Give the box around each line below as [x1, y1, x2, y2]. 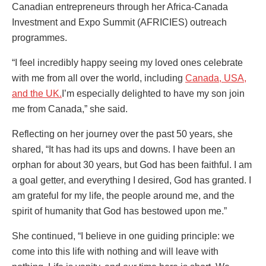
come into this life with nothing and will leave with [12, 246, 218, 256]
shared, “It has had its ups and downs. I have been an [12, 144, 235, 154]
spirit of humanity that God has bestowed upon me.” [12, 205, 227, 216]
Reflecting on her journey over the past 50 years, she [12, 128, 233, 139]
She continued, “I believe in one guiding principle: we [12, 230, 235, 241]
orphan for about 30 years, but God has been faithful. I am [12, 159, 252, 170]
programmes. [12, 32, 67, 43]
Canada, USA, [185, 72, 246, 83]
